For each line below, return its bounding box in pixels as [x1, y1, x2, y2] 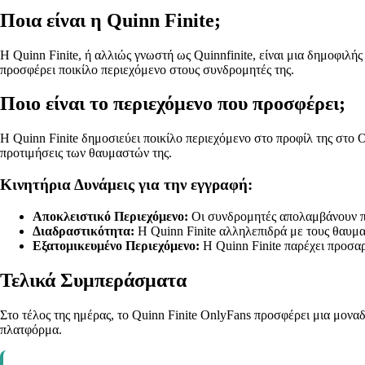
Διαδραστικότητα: [33, 223, 134, 238]
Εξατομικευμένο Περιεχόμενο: [33, 238, 200, 253]
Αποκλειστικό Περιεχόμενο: [33, 209, 188, 223]
